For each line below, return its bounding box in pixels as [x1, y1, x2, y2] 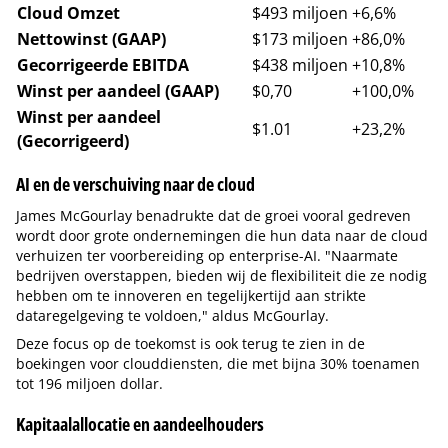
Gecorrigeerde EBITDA [17, 54, 189, 76]
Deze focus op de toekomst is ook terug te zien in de [16, 334, 365, 353]
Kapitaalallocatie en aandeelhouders [16, 412, 264, 436]
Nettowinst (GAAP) [17, 28, 166, 50]
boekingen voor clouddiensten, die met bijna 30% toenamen [16, 354, 420, 373]
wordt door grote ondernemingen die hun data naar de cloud [16, 226, 428, 245]
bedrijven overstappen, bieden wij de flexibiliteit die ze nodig [16, 266, 427, 285]
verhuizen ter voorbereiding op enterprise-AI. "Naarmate [16, 246, 398, 265]
